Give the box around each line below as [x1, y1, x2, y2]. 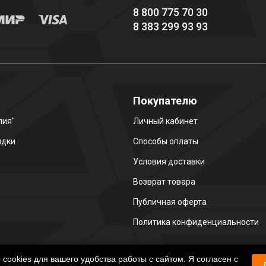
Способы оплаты [133, 136, 198, 146]
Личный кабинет [133, 116, 198, 126]
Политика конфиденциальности [133, 217, 259, 227]
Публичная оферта [133, 197, 207, 207]
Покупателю [133, 94, 197, 107]
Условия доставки [133, 156, 205, 166]
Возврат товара [133, 176, 195, 186]
